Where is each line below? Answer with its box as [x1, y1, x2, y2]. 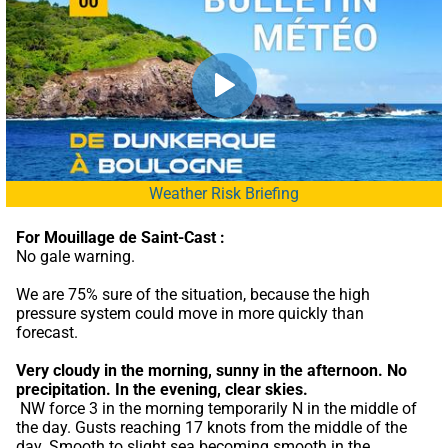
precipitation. [16, 379, 111, 399]
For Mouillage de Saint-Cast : [16, 227, 225, 247]
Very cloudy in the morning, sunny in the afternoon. [16, 360, 383, 380]
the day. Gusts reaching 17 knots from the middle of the [16, 417, 407, 437]
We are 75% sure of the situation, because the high [16, 284, 370, 304]
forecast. [16, 322, 78, 342]
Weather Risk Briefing [149, 183, 299, 203]
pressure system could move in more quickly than [16, 303, 364, 323]
